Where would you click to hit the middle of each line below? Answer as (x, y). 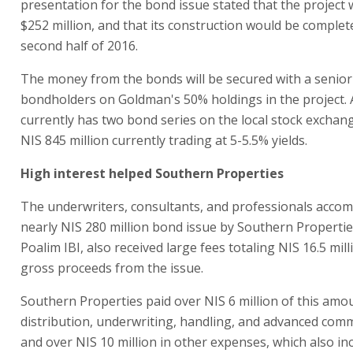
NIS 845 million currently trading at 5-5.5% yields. (164, 140)
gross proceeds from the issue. (112, 268)
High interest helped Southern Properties (152, 173)
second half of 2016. (79, 45)
